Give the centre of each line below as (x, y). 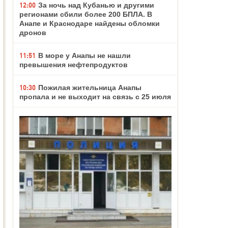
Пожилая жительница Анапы (90, 88)
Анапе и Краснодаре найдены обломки (90, 24)
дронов (33, 33)
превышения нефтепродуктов (74, 65)
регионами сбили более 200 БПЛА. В (86, 15)
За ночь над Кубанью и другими (96, 5)
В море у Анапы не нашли (84, 56)
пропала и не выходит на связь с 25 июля (95, 97)
